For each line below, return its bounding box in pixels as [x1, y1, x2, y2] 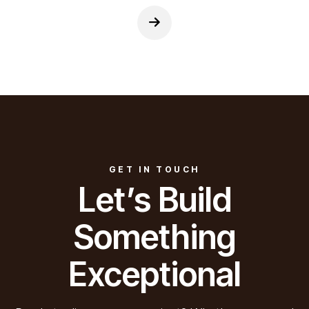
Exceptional [68, 254, 241, 295]
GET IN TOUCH [108, 164, 201, 175]
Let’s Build [77, 179, 232, 220]
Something [73, 217, 236, 257]
